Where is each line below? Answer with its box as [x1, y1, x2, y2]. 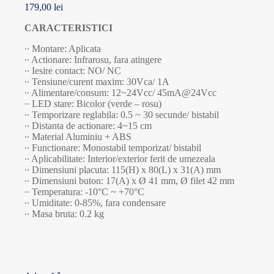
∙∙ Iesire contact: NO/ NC [24, 65, 121, 76]
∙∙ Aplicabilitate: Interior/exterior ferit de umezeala [24, 154, 215, 165]
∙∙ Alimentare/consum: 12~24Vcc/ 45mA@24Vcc [24, 87, 217, 98]
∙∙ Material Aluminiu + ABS [24, 131, 131, 143]
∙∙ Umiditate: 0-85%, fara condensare [24, 198, 166, 209]
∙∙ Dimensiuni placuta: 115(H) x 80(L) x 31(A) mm [24, 165, 221, 176]
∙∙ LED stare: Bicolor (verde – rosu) [24, 98, 161, 109]
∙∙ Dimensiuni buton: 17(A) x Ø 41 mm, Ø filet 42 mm [24, 176, 234, 187]
